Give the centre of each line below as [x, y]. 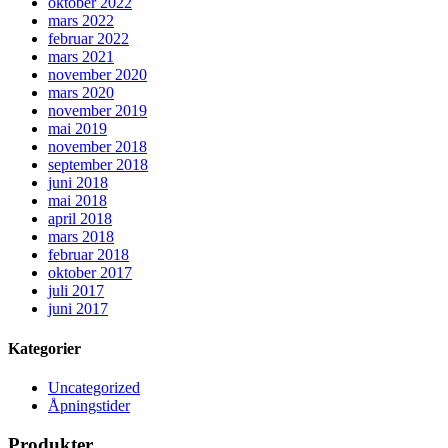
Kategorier [44, 348]
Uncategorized [94, 387]
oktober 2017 [90, 273]
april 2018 [80, 219]
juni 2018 [78, 183]
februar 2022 [88, 39]
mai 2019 [77, 129]
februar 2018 [88, 255]
